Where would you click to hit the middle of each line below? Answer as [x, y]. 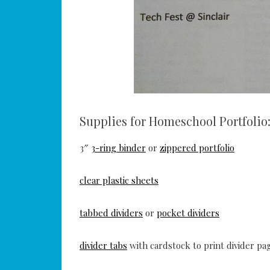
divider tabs [103, 246]
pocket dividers [188, 213]
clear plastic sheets [119, 181]
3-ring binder [118, 148]
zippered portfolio [197, 148]
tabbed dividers [111, 213]
